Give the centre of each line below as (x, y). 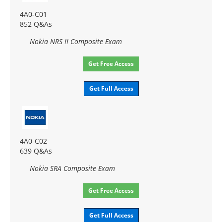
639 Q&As (36, 151)
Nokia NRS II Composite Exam (76, 41)
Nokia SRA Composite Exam (72, 168)
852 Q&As (36, 24)
